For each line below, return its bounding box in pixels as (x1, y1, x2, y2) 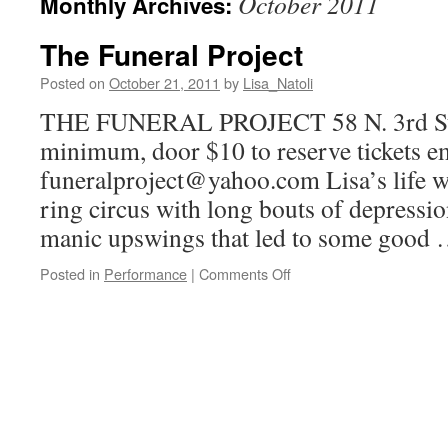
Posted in (40, 263, 100, 284)
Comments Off (199, 263, 291, 284)
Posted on (40, 72, 105, 93)
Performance (104, 263, 187, 284)
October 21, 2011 (109, 72, 220, 93)
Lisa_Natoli (243, 72, 313, 93)
